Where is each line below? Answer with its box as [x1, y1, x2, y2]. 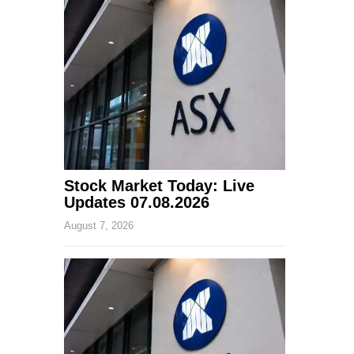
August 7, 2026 [64, 219, 134, 232]
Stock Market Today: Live [64, 176, 254, 194]
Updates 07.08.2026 [64, 193, 209, 211]
